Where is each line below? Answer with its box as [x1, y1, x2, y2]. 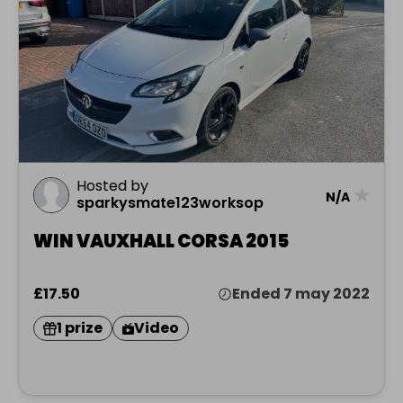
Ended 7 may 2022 [232, 283, 370, 305]
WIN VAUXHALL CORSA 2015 [33, 228, 289, 255]
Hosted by [76, 175, 148, 197]
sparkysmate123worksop [76, 193, 264, 214]
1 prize [57, 318, 103, 339]
